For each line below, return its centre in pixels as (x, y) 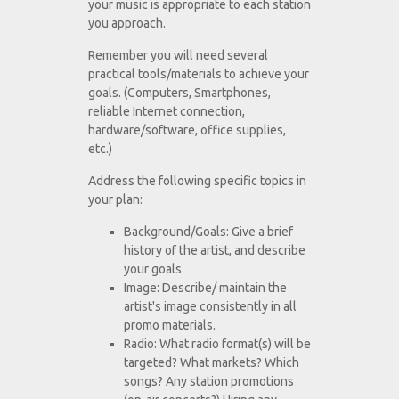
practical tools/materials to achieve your (199, 74)
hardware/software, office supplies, (187, 130)
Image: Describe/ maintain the (205, 288)
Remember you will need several (178, 56)
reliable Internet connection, (167, 112)
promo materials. (170, 326)
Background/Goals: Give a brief (208, 232)
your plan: (115, 200)
